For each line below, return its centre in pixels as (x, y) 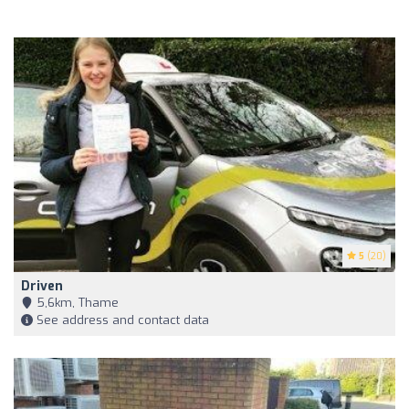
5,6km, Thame (76, 303)
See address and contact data (121, 320)
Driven (42, 287)
